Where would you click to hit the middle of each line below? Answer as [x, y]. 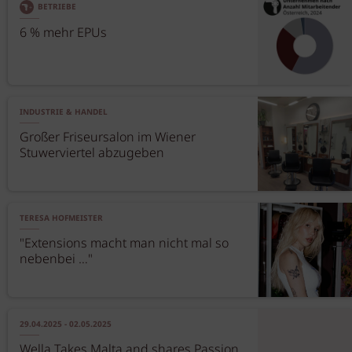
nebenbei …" [56, 260]
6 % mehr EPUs [63, 33]
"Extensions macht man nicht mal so [124, 244]
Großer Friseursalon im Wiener [108, 138]
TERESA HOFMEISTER [61, 218]
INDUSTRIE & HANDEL [64, 112]
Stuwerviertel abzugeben [92, 154]
